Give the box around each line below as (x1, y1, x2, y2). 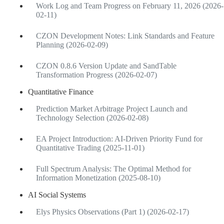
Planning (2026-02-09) (36, 40, 108, 49)
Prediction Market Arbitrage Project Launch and (36, 104, 187, 113)
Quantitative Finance (28, 87, 93, 96)
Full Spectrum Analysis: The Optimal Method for (36, 164, 191, 173)
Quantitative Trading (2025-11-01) (36, 143, 144, 152)
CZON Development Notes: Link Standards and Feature (36, 31, 214, 40)
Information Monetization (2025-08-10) (36, 173, 160, 182)
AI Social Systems (28, 190, 86, 199)
